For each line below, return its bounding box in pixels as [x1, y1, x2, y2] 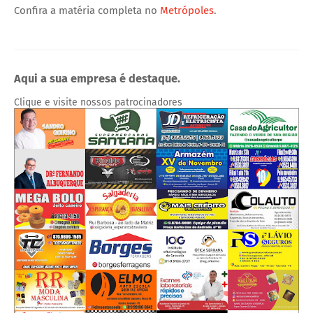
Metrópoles [160, 3, 214, 17]
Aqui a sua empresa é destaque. [14, 71, 180, 85]
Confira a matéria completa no [14, 3, 160, 17]
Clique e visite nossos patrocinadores [14, 96, 182, 109]
